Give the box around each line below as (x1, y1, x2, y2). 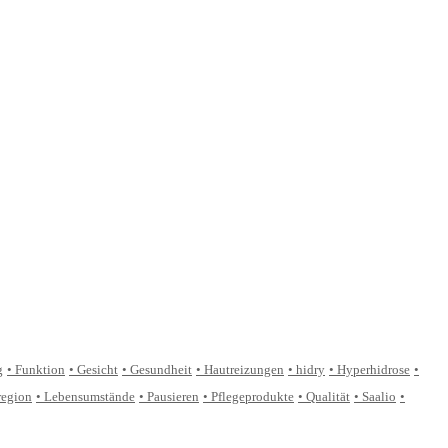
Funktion (15, 362, 65, 378)
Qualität (306, 389, 350, 405)
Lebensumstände (44, 389, 135, 405)
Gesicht (77, 362, 118, 378)
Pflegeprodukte (211, 389, 294, 405)
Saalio (362, 389, 396, 405)
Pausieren (147, 389, 199, 405)
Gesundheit (130, 362, 192, 378)
